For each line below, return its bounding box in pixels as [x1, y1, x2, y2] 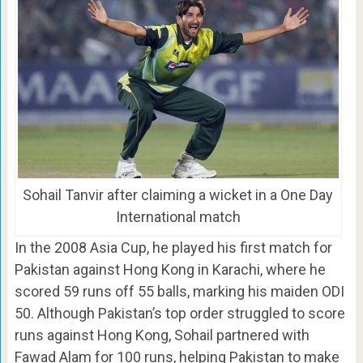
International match [115, 208, 241, 226]
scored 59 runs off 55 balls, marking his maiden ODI [14, 283, 344, 301]
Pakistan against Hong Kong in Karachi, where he [14, 261, 326, 279]
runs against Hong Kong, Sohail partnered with [14, 327, 310, 344]
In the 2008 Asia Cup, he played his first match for [14, 239, 332, 257]
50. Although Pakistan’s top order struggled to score [14, 305, 345, 322]
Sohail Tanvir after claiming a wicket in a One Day [23, 186, 334, 204]
